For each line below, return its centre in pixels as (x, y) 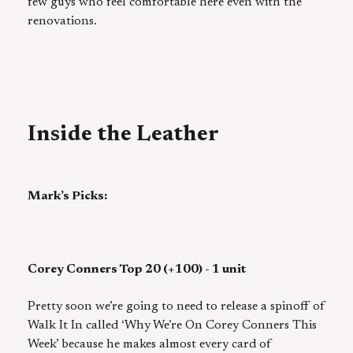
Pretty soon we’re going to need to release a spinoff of (176, 306)
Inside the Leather (123, 135)
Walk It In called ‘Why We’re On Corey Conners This (172, 325)
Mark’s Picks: (67, 197)
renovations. (62, 21)
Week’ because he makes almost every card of (150, 344)
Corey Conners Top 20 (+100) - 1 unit (137, 270)
